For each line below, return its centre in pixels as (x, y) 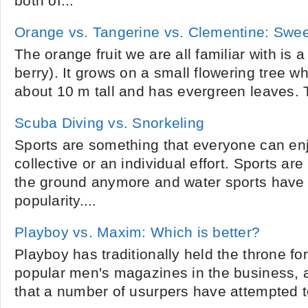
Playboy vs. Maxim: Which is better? (137, 232)
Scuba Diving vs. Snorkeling (110, 123)
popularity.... (56, 201)
